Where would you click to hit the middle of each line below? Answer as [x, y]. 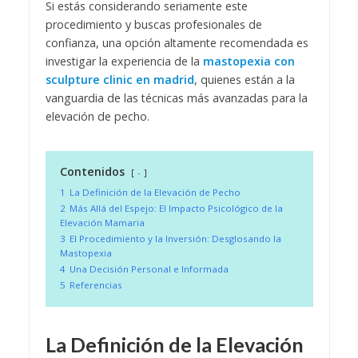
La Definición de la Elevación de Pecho [155, 193]
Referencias [95, 285]
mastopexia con [249, 62]
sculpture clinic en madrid [119, 80]
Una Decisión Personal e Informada [149, 269]
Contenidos [92, 172]
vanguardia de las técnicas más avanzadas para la [176, 98]
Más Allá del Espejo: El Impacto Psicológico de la [176, 209]
